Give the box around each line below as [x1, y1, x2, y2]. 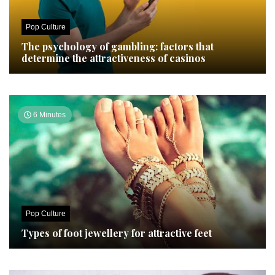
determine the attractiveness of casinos [21, 52, 206, 64]
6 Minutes [31, 110, 66, 119]
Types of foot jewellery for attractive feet [21, 227, 212, 239]
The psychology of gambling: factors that [21, 40, 214, 53]
